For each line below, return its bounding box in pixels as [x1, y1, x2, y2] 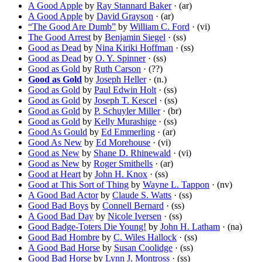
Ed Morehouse [96, 137, 150, 148]
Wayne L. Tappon [143, 180, 209, 190]
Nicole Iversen [108, 211, 161, 222]
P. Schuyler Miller [94, 106, 160, 116]
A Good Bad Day [28, 211, 94, 222]
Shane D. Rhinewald [94, 148, 171, 158]
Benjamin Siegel [105, 32, 166, 43]
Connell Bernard [102, 201, 164, 211]
